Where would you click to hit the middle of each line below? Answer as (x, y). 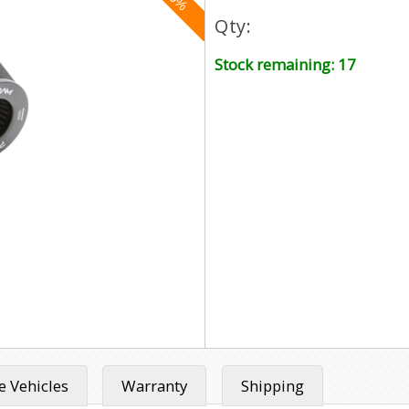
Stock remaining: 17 (285, 64)
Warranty (155, 386)
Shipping (273, 386)
